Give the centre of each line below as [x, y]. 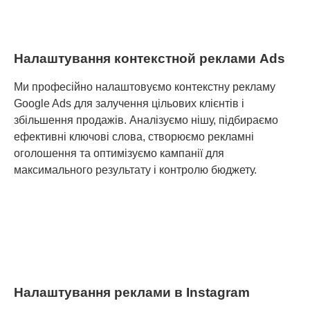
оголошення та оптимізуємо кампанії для [119, 153]
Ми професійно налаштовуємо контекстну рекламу [145, 86]
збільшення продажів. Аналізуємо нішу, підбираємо [146, 120]
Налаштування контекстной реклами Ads [149, 58]
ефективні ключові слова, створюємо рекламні [134, 136]
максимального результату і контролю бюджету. [135, 170]
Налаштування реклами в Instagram [132, 293]
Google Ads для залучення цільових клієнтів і [129, 103]
